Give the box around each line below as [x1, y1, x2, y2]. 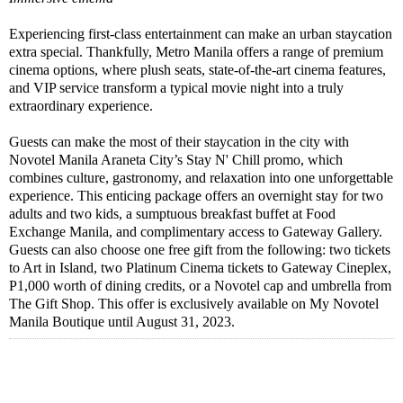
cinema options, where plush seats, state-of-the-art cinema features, [9, 61, 386, 77]
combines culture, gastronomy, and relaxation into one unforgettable [9, 169, 393, 185]
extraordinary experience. [9, 97, 153, 113]
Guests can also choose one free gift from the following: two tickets [9, 241, 390, 257]
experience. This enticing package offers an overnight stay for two [9, 187, 383, 203]
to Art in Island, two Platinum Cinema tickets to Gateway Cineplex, [9, 259, 391, 275]
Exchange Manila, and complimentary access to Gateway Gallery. [9, 223, 382, 239]
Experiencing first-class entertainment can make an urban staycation [9, 25, 392, 41]
